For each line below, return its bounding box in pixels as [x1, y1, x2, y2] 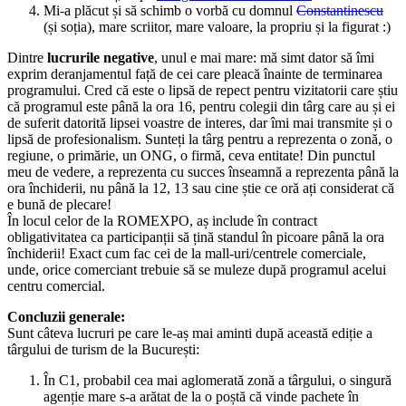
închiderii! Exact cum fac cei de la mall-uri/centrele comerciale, [7, 246, 366, 263]
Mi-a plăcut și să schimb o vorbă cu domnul [43, 4, 296, 20]
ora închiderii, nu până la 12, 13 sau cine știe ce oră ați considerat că [7, 181, 394, 198]
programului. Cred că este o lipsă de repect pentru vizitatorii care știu [7, 83, 398, 100]
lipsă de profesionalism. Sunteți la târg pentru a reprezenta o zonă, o [7, 132, 392, 149]
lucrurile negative [47, 51, 154, 67]
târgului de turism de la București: [7, 343, 199, 359]
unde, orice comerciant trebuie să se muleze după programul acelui [7, 263, 386, 279]
